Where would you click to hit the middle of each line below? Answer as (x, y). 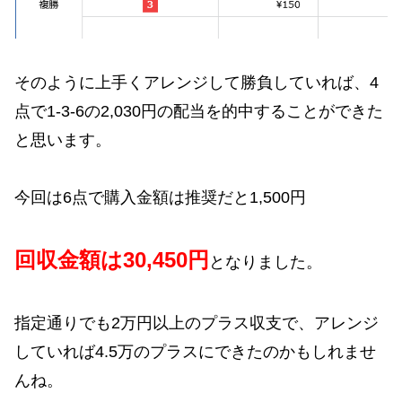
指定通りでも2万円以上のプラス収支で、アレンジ (197, 323)
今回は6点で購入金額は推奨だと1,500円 (160, 198)
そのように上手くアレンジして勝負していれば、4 (197, 82)
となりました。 (266, 262)
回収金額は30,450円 (112, 260)
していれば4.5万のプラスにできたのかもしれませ (195, 351)
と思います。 (63, 140)
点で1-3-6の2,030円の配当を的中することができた (199, 111)
